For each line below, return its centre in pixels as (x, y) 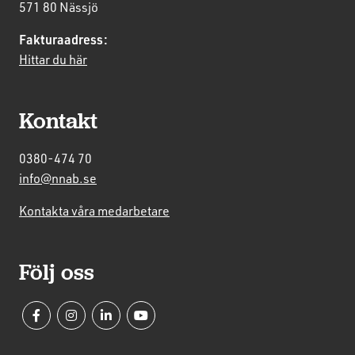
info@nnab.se (58, 178)
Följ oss (57, 273)
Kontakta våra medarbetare (94, 211)
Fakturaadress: (63, 40)
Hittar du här (53, 59)
